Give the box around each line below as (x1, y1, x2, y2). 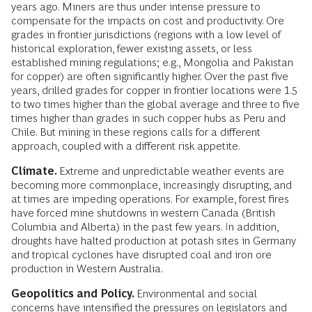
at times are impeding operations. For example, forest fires (11, 192, 289, 205)
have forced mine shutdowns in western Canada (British (11, 206, 275, 219)
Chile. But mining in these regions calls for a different (11, 125, 260, 138)
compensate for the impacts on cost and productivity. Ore (11, 14, 284, 26)
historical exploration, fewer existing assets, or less (11, 42, 252, 54)
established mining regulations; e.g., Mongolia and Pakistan (11, 56, 293, 68)
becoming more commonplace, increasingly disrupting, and (11, 178, 292, 191)
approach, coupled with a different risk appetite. (11, 139, 240, 152)
